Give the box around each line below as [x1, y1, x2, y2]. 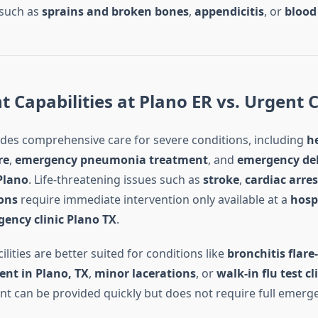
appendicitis [194, 4, 264, 20]
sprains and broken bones [41, 4, 189, 20]
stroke [202, 172, 239, 188]
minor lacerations [94, 265, 196, 282]
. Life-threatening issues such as [28, 172, 203, 188]
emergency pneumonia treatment [14, 152, 208, 168]
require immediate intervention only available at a [17, 192, 290, 208]
